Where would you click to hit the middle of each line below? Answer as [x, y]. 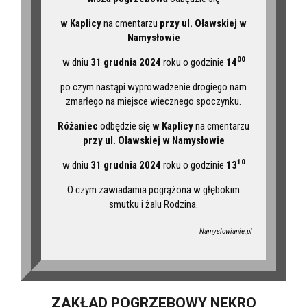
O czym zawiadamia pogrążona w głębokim [153, 189]
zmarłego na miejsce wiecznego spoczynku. [153, 101]
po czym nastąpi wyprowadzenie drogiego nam [153, 87]
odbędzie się [125, 126]
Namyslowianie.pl [226, 232]
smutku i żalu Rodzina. [153, 204]
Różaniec [78, 126]
